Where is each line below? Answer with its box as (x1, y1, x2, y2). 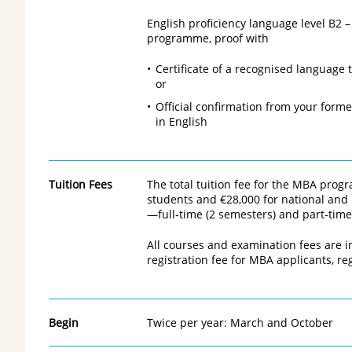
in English (155, 113, 207, 129)
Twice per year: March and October (147, 314, 333, 330)
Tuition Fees (49, 176, 112, 192)
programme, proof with (147, 30, 269, 46)
